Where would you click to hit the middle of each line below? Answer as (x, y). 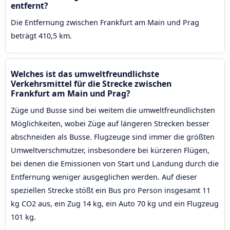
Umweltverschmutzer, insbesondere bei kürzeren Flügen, (110, 150)
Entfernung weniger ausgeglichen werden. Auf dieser (104, 177)
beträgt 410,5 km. (41, 35)
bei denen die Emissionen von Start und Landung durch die (115, 163)
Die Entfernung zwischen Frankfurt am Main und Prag (105, 22)
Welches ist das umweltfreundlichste (85, 74)
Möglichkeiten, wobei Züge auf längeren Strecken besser (110, 123)
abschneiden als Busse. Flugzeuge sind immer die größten (113, 137)
